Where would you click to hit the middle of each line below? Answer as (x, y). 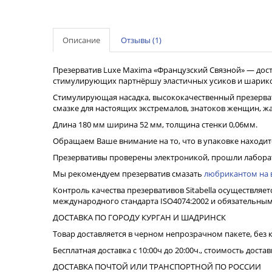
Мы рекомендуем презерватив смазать (128, 174)
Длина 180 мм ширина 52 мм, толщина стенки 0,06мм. (155, 124)
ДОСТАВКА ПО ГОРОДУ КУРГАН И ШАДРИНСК (139, 217)
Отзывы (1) (141, 40)
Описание (81, 40)
